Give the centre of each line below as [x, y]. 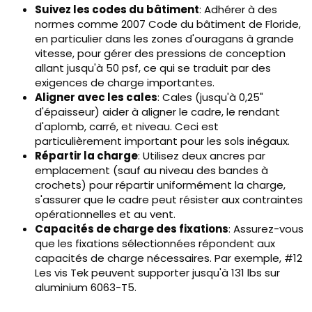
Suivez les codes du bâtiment [117, 10]
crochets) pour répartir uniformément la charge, [160, 185]
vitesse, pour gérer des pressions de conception [160, 54]
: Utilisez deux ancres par [202, 156]
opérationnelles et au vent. [105, 214]
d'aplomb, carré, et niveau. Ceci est [127, 127]
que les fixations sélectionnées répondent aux [155, 244]
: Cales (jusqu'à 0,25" [210, 97]
